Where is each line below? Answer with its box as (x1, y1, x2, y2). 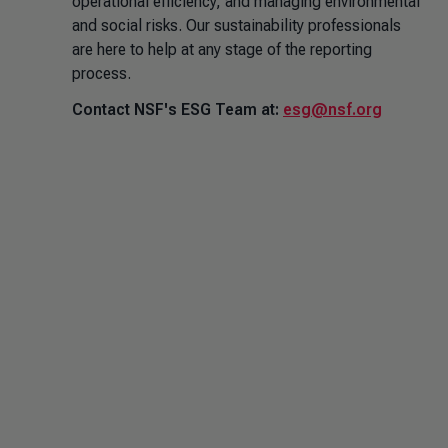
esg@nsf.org (283, 100, 382, 119)
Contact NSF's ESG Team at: (72, 100, 283, 119)
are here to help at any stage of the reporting (72, 40, 372, 59)
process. (72, 64, 131, 83)
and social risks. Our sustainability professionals (72, 16, 401, 35)
